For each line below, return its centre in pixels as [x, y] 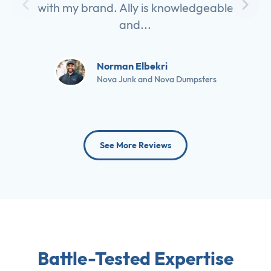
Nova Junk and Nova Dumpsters [156, 80]
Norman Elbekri [132, 66]
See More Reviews [135, 145]
